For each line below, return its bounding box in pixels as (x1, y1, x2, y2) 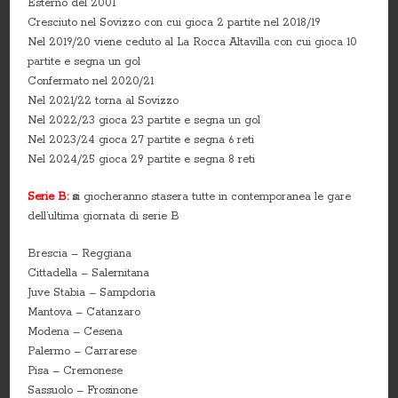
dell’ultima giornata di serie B (28, 210, 180, 224)
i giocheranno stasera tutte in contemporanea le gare (77, 190, 352, 204)
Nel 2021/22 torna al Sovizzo (28, 94, 179, 108)
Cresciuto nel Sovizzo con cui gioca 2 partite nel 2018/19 (28, 16, 322, 30)
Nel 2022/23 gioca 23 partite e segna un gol (28, 114, 261, 128)
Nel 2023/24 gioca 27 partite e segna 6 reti (28, 133, 255, 147)
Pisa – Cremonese (28, 364, 123, 378)
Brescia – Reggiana (28, 247, 132, 261)
